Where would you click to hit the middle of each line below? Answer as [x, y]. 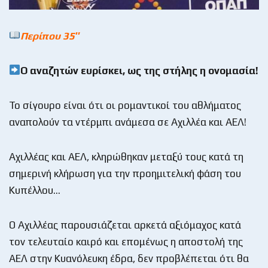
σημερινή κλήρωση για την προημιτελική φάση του [125, 173]
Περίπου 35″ [50, 36]
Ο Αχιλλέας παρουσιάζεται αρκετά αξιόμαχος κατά [125, 225]
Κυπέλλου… [35, 190]
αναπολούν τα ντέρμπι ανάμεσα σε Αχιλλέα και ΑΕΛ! [128, 122]
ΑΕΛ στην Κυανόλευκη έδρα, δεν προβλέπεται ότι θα [129, 258]
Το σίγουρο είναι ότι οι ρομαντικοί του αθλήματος [125, 105]
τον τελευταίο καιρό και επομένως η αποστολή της [126, 241]
